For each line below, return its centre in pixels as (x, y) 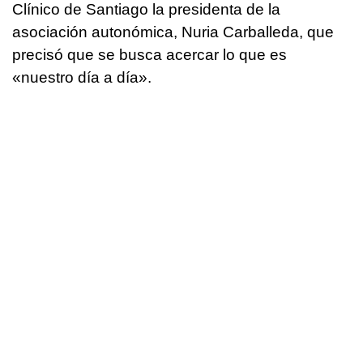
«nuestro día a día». (82, 77)
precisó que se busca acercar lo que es (149, 54)
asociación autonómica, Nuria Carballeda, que (173, 32)
